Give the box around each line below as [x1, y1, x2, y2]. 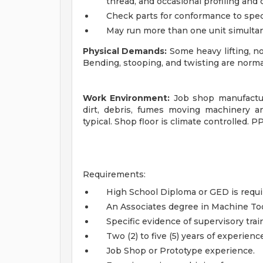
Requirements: [83, 169, 146, 180]
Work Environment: [83, 93, 170, 103]
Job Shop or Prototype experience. [106, 245, 255, 256]
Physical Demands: [83, 46, 167, 56]
